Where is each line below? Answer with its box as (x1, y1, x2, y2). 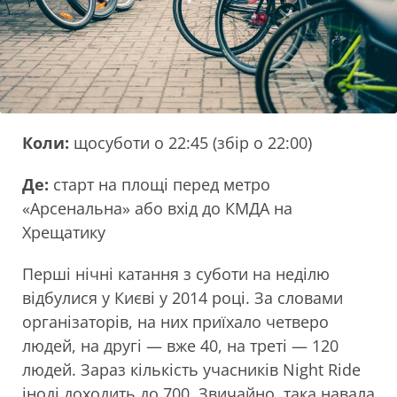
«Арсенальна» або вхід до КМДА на (22, 198, 292, 220)
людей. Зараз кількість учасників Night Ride (22, 359, 361, 381)
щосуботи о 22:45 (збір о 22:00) (69, 132, 312, 154)
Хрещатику (22, 222, 105, 244)
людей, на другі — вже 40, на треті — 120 (22, 335, 339, 357)
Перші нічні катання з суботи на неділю (22, 263, 330, 285)
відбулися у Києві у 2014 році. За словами (22, 287, 343, 309)
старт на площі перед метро (49, 174, 270, 196)
